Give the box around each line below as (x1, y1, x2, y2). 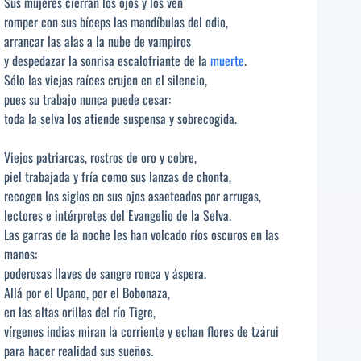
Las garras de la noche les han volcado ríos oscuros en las (4, 225, 279, 245)
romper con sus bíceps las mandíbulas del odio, (4, 12, 228, 32)
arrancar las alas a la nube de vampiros (4, 31, 191, 52)
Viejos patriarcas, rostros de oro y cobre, (4, 147, 197, 168)
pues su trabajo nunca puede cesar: (4, 89, 171, 110)
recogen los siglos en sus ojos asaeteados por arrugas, (4, 186, 261, 206)
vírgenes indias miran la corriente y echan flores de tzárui (4, 322, 279, 342)
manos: (4, 244, 37, 264)
